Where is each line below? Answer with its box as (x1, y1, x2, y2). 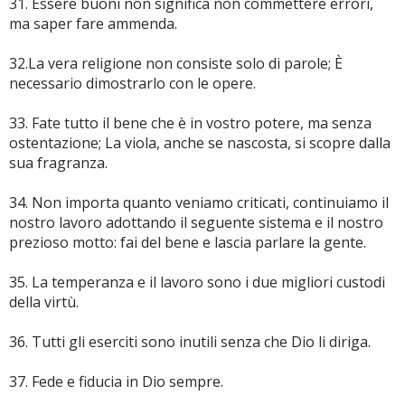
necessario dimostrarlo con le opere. (9, 73, 256, 93)
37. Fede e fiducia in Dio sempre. (9, 372, 223, 391)
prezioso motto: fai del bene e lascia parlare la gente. (9, 232, 366, 252)
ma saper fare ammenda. (9, 14, 177, 33)
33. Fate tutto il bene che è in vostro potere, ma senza (9, 113, 372, 133)
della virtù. (9, 292, 79, 312)
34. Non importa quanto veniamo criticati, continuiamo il (9, 193, 389, 212)
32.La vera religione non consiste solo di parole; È (9, 53, 343, 73)
